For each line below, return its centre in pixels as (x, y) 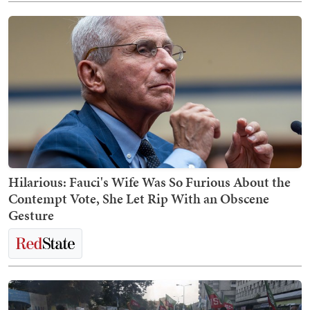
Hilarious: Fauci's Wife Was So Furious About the (149, 182)
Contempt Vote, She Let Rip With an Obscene (139, 198)
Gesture (31, 215)
